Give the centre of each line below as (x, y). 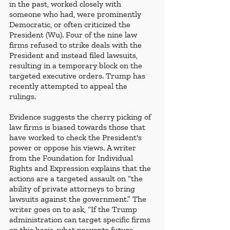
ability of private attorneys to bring (73, 189)
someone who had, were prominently (76, 14)
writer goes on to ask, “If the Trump (74, 209)
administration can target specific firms (81, 220)
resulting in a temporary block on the (77, 66)
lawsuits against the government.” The (79, 199)
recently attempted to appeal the (69, 86)
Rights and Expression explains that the (81, 168)
